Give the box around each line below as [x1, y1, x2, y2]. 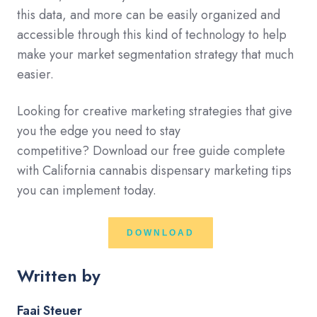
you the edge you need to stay [17, 121, 180, 140]
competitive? [17, 141, 93, 160]
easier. [17, 64, 54, 83]
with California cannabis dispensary [17, 161, 214, 180]
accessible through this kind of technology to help [17, 25, 287, 44]
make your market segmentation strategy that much [17, 45, 294, 64]
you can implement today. [17, 180, 156, 200]
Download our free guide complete [93, 141, 285, 160]
